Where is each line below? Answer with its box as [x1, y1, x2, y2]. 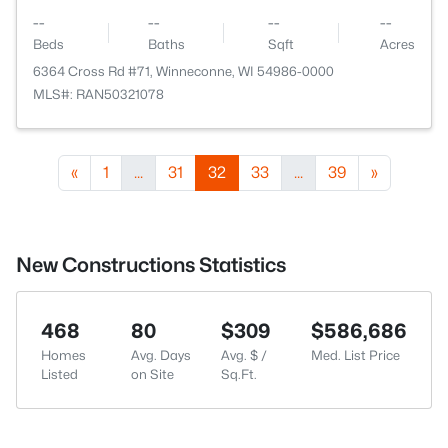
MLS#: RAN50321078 [33, 86, 164, 102]
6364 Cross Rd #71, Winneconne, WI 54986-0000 [33, 63, 334, 79]
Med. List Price [311, 347, 400, 363]
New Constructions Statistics [16, 253, 286, 277]
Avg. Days [131, 347, 191, 363]
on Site [131, 366, 174, 382]
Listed [41, 366, 78, 382]
